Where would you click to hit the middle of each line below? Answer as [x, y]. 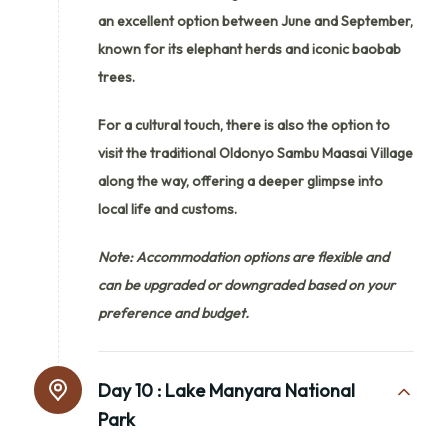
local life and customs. [167, 208]
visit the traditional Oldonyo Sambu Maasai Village [255, 152]
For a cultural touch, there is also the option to [244, 124]
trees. [116, 76]
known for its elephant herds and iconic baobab [249, 48]
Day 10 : [129, 390]
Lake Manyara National [260, 390]
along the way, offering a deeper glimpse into [240, 180]
